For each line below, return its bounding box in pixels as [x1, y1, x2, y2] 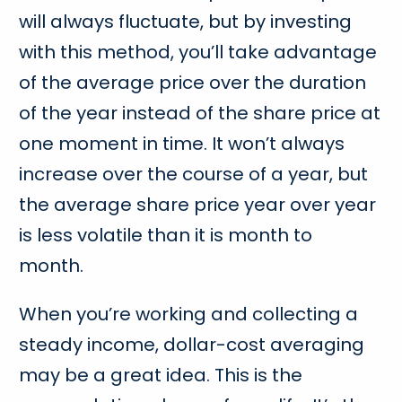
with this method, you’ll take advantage [19, 39, 378, 65]
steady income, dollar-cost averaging [19, 331, 365, 357]
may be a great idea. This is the [19, 362, 303, 388]
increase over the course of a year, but [19, 161, 369, 187]
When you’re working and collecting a [19, 301, 359, 327]
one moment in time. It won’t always [19, 130, 345, 156]
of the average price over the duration [19, 69, 367, 95]
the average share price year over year [19, 191, 377, 217]
